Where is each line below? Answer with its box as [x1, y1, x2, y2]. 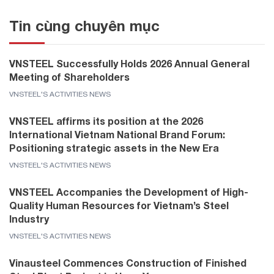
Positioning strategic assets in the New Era [9, 141, 219, 154]
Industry [9, 212, 49, 224]
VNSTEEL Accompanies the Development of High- [9, 185, 248, 198]
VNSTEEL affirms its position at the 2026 [9, 114, 203, 127]
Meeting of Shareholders [9, 70, 130, 83]
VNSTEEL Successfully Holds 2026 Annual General [9, 57, 250, 69]
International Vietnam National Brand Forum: [9, 128, 225, 140]
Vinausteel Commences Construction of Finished [9, 256, 246, 268]
